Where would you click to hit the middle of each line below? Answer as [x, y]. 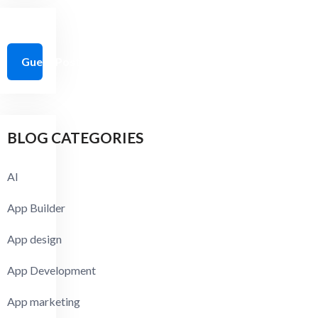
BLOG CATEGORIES [76, 138]
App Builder [37, 208]
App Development [52, 270]
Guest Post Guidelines [80, 61]
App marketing [44, 302]
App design [35, 239]
